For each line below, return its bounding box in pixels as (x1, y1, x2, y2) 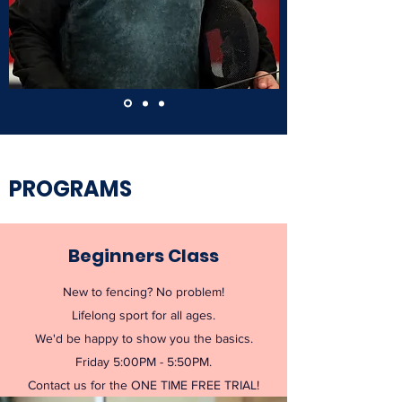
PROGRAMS (9, 174, 132, 204)
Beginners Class (68, 243, 219, 268)
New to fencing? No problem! (63, 284, 224, 299)
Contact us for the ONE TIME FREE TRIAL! (28, 378, 259, 392)
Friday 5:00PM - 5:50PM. (75, 354, 212, 369)
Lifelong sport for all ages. (72, 308, 215, 322)
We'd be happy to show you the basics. (34, 331, 253, 345)
